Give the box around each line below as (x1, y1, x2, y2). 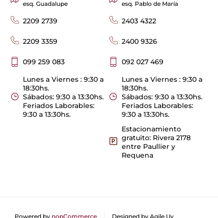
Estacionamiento (121, 124, 181, 133)
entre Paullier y (121, 142, 175, 151)
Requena (121, 150, 153, 160)
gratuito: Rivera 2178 (121, 133, 191, 142)
